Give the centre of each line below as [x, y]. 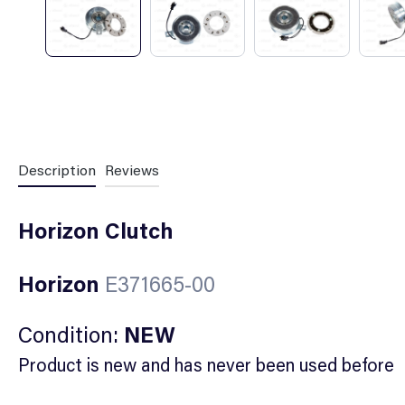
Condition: [71, 334]
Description [57, 169]
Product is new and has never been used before [206, 364]
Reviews [132, 169]
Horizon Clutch [96, 230]
